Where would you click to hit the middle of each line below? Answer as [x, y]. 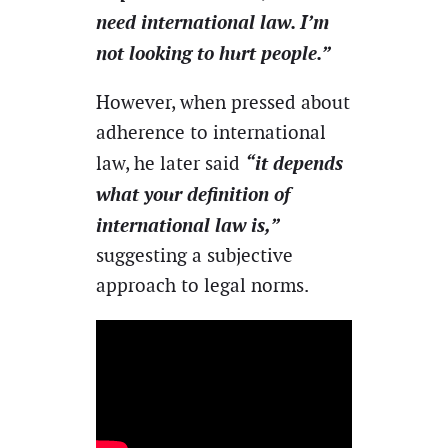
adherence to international [211, 133]
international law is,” [188, 225]
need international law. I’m [212, 21]
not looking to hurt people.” [213, 52]
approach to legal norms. [202, 286]
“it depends [294, 163]
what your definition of [193, 194]
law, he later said [170, 164]
